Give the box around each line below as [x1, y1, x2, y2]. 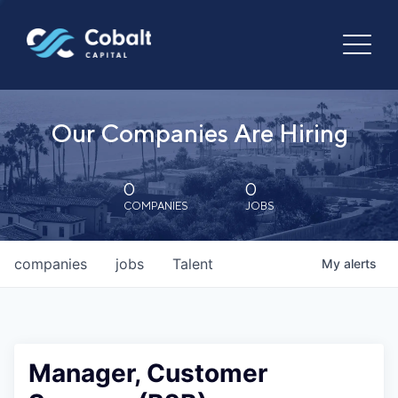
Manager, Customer [28, 358, 267, 388]
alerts [344, 256, 377, 271]
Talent [172, 255, 213, 273]
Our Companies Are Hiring [50, 118, 348, 147]
